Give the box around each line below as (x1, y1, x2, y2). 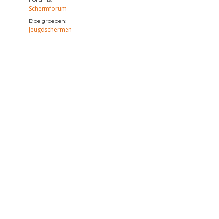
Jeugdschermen (28, 25, 72, 34)
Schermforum (28, 4, 66, 13)
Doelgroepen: (28, 17, 66, 24)
